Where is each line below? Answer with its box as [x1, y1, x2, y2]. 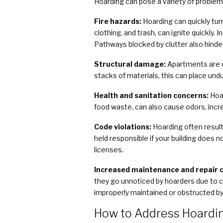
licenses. [94, 145, 123, 154]
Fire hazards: [94, 16, 143, 25]
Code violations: [94, 122, 151, 131]
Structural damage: [94, 59, 167, 68]
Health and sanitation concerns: [94, 91, 210, 100]
